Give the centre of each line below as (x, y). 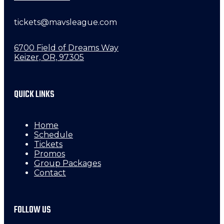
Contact (50, 172)
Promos (49, 153)
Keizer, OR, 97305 (49, 57)
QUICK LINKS (34, 94)
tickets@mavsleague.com (65, 22)
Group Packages (67, 163)
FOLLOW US (32, 210)
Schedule (53, 134)
